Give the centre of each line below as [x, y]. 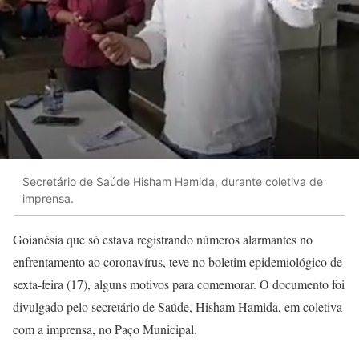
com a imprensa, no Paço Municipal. [105, 329]
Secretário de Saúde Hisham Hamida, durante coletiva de [173, 181]
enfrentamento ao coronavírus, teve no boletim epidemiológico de [177, 262]
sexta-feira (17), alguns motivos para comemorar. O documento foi [179, 284]
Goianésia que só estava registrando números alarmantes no [163, 240]
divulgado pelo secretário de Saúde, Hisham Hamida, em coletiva [177, 307]
